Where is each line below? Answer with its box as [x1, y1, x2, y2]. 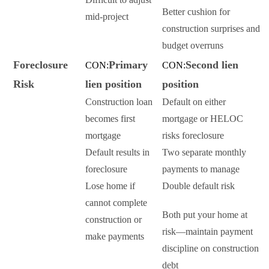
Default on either [162, 97, 226, 107]
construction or [85, 214, 142, 225]
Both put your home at [162, 210, 247, 220]
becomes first [85, 113, 135, 124]
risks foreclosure [162, 130, 224, 141]
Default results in [85, 147, 150, 158]
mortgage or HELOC [162, 113, 243, 124]
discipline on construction [162, 243, 259, 254]
